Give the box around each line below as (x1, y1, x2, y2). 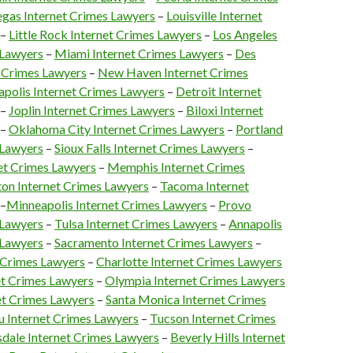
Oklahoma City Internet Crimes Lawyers (9, 121, 225, 136)
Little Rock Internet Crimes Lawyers (9, 27, 202, 42)
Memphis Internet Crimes (107, 159, 245, 174)
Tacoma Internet (160, 178, 249, 193)
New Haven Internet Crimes (98, 65, 248, 80)
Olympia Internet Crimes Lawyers (105, 273, 285, 288)
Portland (236, 121, 283, 136)
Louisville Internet (166, 8, 262, 23)
